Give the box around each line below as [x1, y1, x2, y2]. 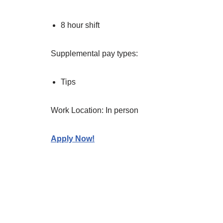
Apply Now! [51, 134, 95, 143]
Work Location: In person [51, 106, 138, 115]
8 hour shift [61, 21, 100, 30]
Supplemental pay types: [51, 49, 138, 58]
